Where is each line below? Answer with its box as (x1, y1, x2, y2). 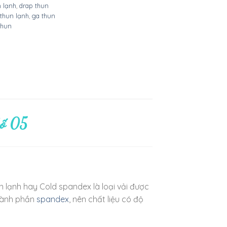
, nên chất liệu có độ (69, 194, 143, 204)
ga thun (32, 12, 55, 20)
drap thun (19, 2, 49, 10)
